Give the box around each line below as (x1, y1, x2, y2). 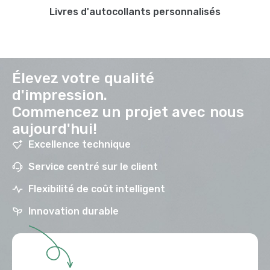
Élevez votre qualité (12, 70, 154, 87)
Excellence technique (28, 139, 131, 150)
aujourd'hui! (12, 121, 97, 137)
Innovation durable (28, 206, 119, 217)
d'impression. (12, 87, 107, 104)
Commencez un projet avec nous (12, 104, 244, 121)
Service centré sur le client (28, 161, 158, 172)
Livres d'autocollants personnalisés (49, 6, 221, 17)
